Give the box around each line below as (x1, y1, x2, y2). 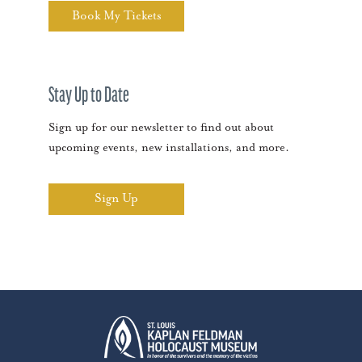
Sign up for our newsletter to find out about (48, 121, 274, 135)
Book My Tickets (71, 9, 162, 23)
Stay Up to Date (48, 84, 129, 108)
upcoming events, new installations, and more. (48, 141, 289, 155)
